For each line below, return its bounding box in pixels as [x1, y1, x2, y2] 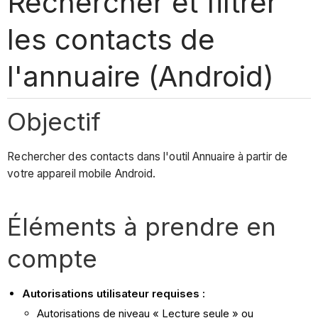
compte [7, 243, 98, 274]
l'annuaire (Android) [7, 58, 274, 94]
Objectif [7, 106, 102, 136]
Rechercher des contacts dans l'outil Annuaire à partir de [7, 150, 288, 164]
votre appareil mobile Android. [7, 167, 156, 181]
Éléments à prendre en [7, 212, 277, 242]
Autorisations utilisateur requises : [22, 287, 206, 301]
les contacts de [7, 21, 215, 57]
